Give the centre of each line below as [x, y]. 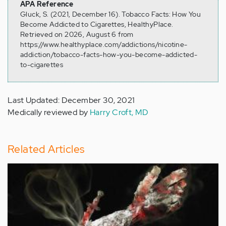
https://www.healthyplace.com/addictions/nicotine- [104, 45]
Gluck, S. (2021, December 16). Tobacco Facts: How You [111, 14]
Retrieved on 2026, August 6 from [77, 35]
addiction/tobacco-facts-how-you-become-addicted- [109, 55]
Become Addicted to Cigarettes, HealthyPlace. [97, 24]
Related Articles [46, 149]
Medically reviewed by [49, 112]
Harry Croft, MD [119, 112]
